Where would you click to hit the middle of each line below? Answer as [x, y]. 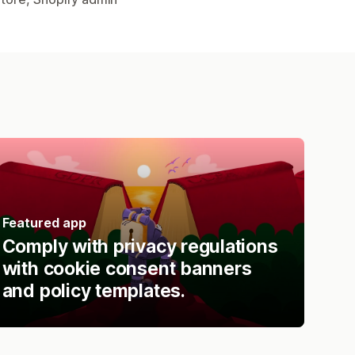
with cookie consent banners [127, 268]
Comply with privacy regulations [140, 246]
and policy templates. [94, 290]
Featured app [44, 222]
